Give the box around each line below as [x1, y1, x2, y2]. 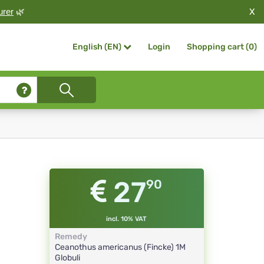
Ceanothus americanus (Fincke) [54, 242, 176, 253]
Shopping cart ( [187, 42, 249, 52]
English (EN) [72, 42, 121, 52]
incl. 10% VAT [106, 215, 147, 223]
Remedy [54, 232, 87, 242]
